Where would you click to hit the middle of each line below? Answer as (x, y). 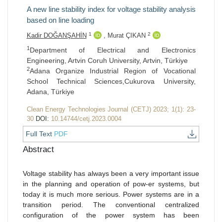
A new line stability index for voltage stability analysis (111, 9)
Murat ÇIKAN (127, 36)
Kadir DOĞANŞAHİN (56, 36)
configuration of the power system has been (111, 215)
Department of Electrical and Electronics (112, 50)
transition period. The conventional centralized (111, 205)
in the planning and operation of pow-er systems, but (111, 184)
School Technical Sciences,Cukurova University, (111, 82)
